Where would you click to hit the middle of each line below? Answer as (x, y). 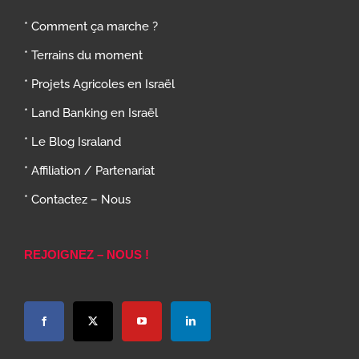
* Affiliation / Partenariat (89, 171)
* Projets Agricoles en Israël (99, 85)
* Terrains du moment (83, 56)
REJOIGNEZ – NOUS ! (87, 255)
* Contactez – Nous (77, 200)
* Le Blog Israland (73, 142)
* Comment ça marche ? (91, 27)
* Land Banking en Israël (91, 113)
